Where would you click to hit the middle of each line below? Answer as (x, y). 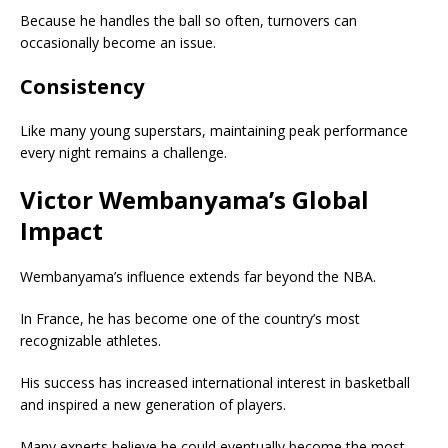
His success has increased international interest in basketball (215, 382)
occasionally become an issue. (118, 42)
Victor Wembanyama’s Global (194, 199)
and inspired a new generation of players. (153, 404)
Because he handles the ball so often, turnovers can (188, 20)
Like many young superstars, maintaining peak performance (214, 130)
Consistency (82, 86)
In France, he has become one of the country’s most (190, 318)
